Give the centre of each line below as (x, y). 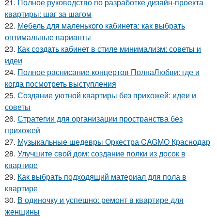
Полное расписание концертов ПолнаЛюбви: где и (108, 72)
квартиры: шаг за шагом (48, 14)
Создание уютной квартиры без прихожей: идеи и (107, 95)
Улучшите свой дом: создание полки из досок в (101, 154)
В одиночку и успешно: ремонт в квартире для (101, 200)
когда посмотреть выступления (61, 84)
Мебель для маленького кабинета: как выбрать (101, 26)
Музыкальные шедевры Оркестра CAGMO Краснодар (114, 142)
